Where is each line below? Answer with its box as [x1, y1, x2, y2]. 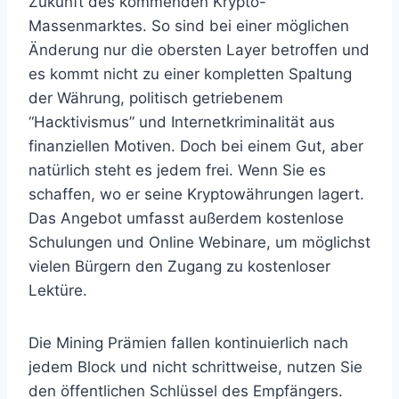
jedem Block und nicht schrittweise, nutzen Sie [28, 358, 362, 376]
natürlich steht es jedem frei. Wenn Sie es [28, 161, 326, 179]
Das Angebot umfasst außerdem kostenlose [28, 209, 344, 227]
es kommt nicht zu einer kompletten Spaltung [28, 65, 352, 83]
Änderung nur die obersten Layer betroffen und [28, 41, 370, 59]
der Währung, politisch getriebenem [28, 89, 283, 107]
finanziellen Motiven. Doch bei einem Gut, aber [28, 137, 363, 155]
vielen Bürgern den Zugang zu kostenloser [28, 257, 330, 275]
